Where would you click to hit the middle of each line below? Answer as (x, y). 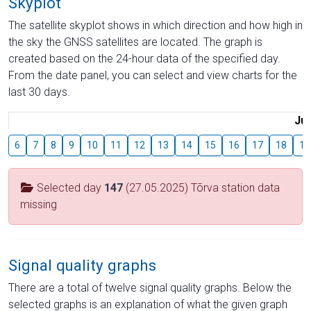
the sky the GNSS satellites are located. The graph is (135, 42)
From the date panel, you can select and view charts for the (153, 75)
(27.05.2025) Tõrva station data (201, 188)
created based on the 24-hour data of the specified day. (144, 59)
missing (39, 204)
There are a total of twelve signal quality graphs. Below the (150, 288)
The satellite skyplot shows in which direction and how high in (155, 25)
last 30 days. (39, 92)
